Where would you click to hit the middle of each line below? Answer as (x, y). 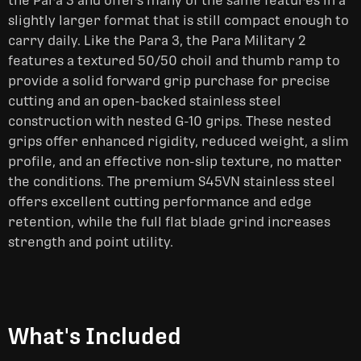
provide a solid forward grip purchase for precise (169, 81)
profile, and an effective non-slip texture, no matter (175, 162)
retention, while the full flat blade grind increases (169, 222)
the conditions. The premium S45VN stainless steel (172, 182)
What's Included (95, 336)
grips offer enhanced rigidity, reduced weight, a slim (178, 141)
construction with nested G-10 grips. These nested (170, 121)
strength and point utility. (91, 242)
